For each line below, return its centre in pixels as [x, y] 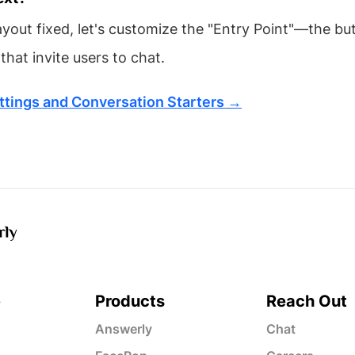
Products [130, 301]
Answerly [124, 328]
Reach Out [306, 301]
